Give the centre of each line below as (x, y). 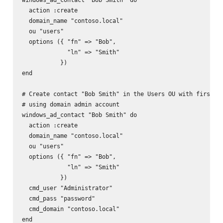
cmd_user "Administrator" (67, 188)
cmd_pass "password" (58, 198)
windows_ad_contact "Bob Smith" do (79, 114)
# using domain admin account (70, 104)
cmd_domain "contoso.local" (70, 209)
